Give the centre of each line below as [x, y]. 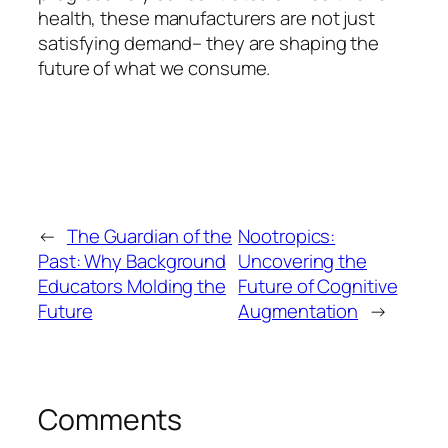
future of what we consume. [154, 67]
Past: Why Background [132, 260]
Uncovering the [302, 260]
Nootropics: [287, 235]
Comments [110, 419]
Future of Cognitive [318, 285]
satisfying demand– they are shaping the [209, 42]
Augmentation [298, 310]
